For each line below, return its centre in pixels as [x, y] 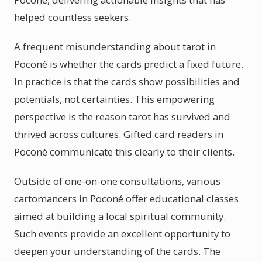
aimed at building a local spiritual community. [120, 216]
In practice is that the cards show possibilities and [127, 82]
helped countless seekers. [73, 17]
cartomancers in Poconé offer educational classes [126, 199]
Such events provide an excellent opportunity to [122, 234]
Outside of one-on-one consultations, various [117, 181]
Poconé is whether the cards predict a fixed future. [129, 64]
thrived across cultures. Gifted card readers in [119, 134]
